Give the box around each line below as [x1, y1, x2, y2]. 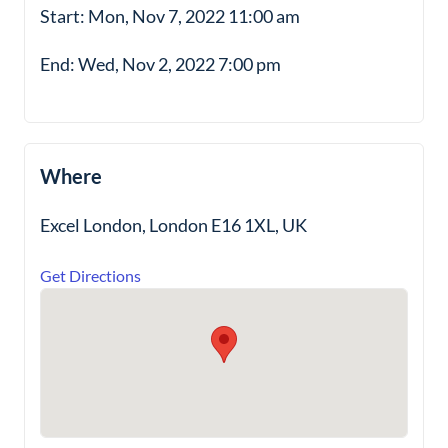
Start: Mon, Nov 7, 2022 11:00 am [40, 5, 300, 27]
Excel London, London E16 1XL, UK [40, 214, 307, 236]
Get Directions [40, 266, 141, 285]
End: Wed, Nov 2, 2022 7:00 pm [40, 53, 281, 75]
